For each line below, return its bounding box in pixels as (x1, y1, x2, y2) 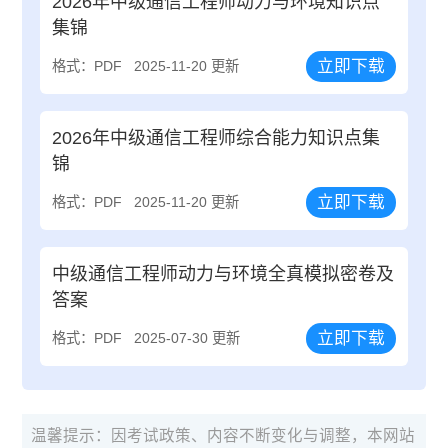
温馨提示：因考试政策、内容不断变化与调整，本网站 (31, 427, 416, 445)
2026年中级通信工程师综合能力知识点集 (52, 128, 381, 149)
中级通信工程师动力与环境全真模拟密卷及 (52, 264, 395, 285)
